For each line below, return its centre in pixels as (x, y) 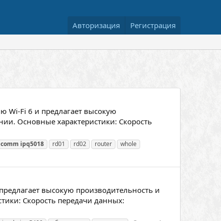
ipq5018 (32, 144)
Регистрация (153, 25)
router (103, 144)
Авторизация (96, 25)
